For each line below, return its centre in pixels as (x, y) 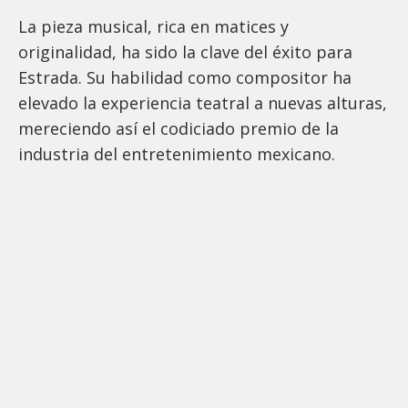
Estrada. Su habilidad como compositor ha (185, 78)
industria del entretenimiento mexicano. (177, 154)
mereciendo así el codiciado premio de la (178, 129)
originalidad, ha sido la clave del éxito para (185, 52)
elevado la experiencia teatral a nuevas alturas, (203, 103)
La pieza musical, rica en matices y (153, 27)
